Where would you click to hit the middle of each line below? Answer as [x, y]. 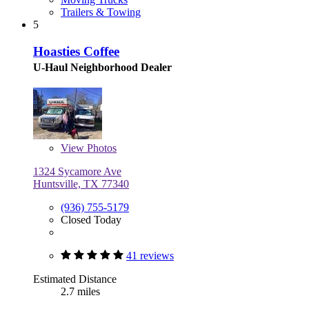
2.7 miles [80, 291]
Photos [100, 148]
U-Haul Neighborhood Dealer [102, 67]
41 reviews [150, 255]
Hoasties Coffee [76, 51]
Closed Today [91, 219]
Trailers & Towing [101, 12]
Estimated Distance [75, 279]
